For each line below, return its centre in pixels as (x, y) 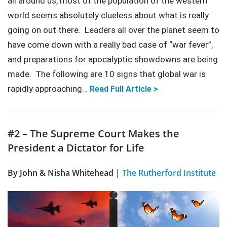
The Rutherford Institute (169, 173)
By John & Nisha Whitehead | (65, 173)
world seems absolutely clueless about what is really (108, 15)
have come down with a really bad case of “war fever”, (110, 45)
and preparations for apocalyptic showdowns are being (113, 60)
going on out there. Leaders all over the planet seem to (113, 30)
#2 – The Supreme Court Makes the (93, 133)
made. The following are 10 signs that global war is (107, 74)
